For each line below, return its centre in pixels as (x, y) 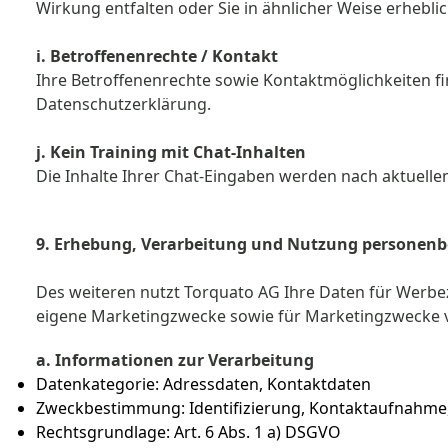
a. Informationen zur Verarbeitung (177, 360)
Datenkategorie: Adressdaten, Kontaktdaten (203, 384)
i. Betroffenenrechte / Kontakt (157, 56)
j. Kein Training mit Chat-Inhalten (171, 152)
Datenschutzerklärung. (125, 104)
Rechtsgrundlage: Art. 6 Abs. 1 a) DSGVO (188, 432)
